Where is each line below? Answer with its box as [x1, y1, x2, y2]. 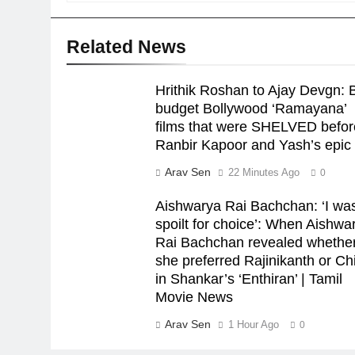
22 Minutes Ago [228, 166, 300, 178]
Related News [67, 36, 186, 57]
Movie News [155, 289, 234, 305]
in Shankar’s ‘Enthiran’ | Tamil [155, 271, 343, 287]
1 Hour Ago [228, 319, 280, 330]
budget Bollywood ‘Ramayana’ [155, 101, 348, 116]
